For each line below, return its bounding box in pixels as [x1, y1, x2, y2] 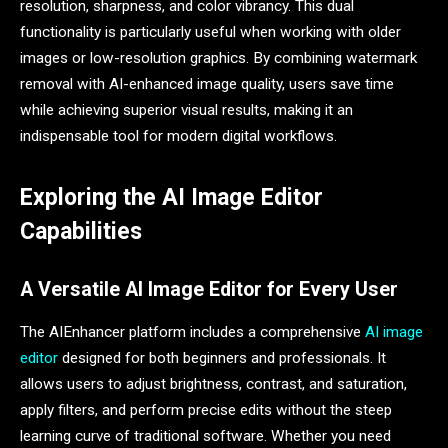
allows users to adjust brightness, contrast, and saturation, [20, 374, 407, 393]
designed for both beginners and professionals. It [58, 348, 386, 367]
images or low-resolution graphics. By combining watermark [20, 49, 417, 68]
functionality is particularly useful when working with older [20, 23, 401, 42]
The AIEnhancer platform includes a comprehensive [20, 322, 361, 341]
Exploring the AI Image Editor [20, 183, 323, 211]
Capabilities [20, 217, 142, 245]
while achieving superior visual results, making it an [20, 101, 353, 120]
